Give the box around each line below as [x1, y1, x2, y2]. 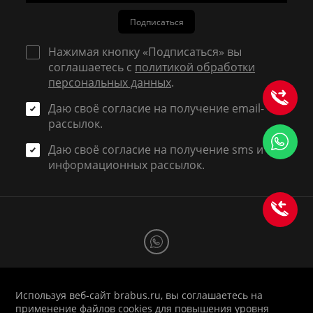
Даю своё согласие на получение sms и [48, 142, 264, 158]
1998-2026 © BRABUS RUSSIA [99, 289, 214, 301]
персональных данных [48, 75, 172, 91]
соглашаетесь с [48, 59, 136, 75]
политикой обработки [135, 59, 256, 75]
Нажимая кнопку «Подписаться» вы [48, 44, 242, 60]
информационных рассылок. [48, 157, 205, 173]
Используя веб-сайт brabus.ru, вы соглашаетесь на [15, 289, 263, 302]
